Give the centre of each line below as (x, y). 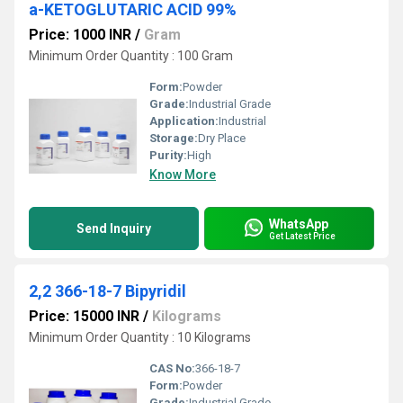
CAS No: (172, 368)
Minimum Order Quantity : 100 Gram (131, 56)
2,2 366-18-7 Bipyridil (107, 291)
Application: (184, 121)
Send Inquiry (114, 228)
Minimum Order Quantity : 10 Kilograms (140, 337)
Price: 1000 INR (80, 35)
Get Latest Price (302, 236)
